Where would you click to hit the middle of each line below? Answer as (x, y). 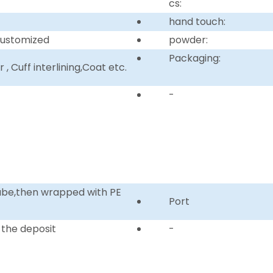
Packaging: (194, 58)
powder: (188, 40)
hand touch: (197, 21)
